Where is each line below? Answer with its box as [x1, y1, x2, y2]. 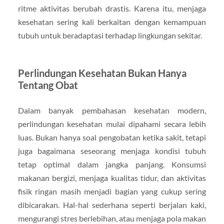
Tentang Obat [17, 79, 78, 91]
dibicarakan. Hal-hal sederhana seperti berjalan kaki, [17, 200, 206, 210]
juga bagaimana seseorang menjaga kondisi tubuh [17, 146, 206, 156]
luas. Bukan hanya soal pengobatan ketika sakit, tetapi [17, 132, 206, 142]
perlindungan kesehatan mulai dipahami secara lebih [17, 119, 206, 129]
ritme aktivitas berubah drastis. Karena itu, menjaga [17, 3, 206, 13]
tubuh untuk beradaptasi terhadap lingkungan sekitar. [17, 30, 202, 40]
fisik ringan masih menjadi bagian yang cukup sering [17, 186, 206, 196]
